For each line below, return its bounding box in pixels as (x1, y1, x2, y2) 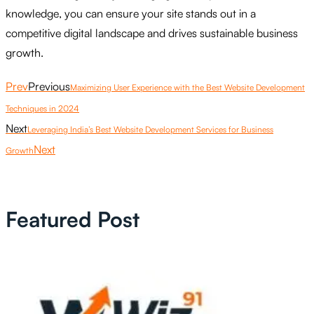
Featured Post (6, 206, 139, 233)
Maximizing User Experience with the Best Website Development (70, 81, 305, 93)
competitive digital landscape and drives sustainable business (6, 25, 298, 40)
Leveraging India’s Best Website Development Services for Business (27, 123, 273, 135)
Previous (28, 78, 70, 93)
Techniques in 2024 (6, 102, 79, 114)
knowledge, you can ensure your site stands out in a (6, 6, 256, 20)
